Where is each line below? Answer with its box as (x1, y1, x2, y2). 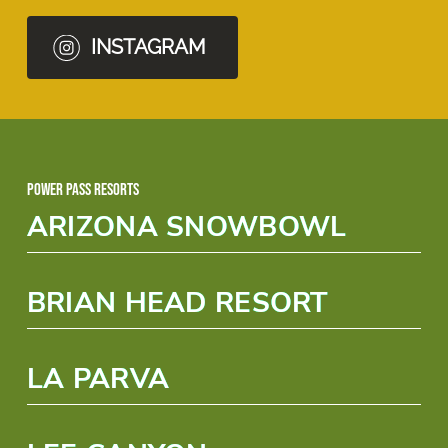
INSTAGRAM (90, 35, 206, 59)
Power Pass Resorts (26, 180, 139, 200)
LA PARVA (26, 360, 170, 398)
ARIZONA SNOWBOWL (26, 208, 347, 246)
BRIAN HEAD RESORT (26, 284, 328, 322)
